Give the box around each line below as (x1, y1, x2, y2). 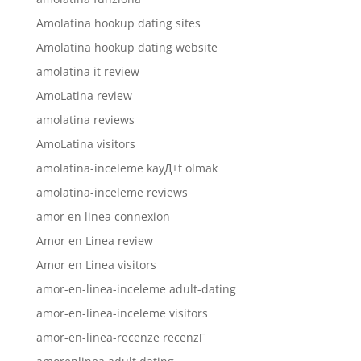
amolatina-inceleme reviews (35, 184, 188, 200)
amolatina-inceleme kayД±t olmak (35, 160, 218, 176)
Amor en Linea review (35, 232, 153, 248)
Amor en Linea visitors (35, 256, 156, 272)
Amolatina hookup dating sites (35, 15, 201, 31)
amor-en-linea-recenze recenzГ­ (35, 329, 205, 345)
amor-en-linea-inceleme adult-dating (35, 280, 236, 297)
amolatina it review (35, 63, 139, 79)
